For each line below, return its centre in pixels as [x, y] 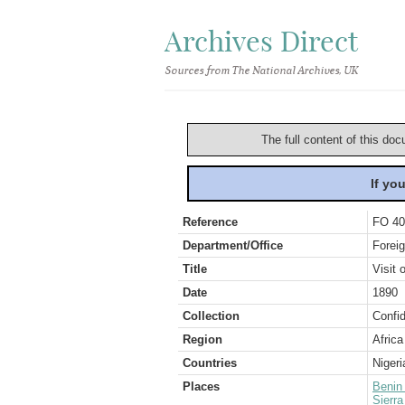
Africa [388, 339]
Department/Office [233, 245]
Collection [211, 316]
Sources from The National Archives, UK [261, 71]
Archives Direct [261, 41]
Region [202, 339]
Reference [210, 222]
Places [201, 386]
